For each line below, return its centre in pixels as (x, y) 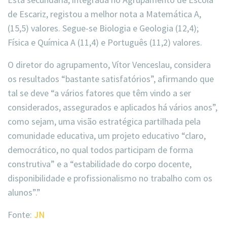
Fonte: (21, 215)
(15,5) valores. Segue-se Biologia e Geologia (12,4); (103, 28)
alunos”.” (24, 193)
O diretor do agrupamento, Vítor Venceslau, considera (109, 65)
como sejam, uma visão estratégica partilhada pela (104, 122)
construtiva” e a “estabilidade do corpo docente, (100, 164)
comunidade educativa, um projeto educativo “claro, (107, 136)
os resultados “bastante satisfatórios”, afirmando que (111, 79)
